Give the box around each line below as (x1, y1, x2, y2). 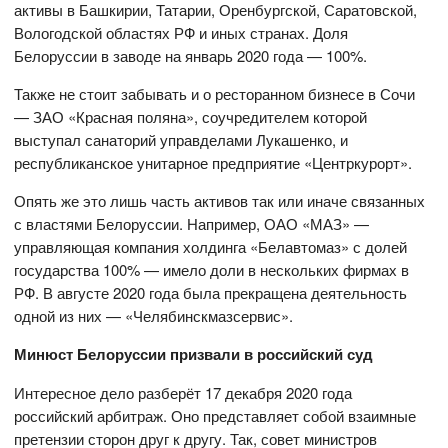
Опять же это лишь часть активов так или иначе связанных (14, 190, 426, 212)
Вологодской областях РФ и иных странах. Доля (14, 22, 349, 44)
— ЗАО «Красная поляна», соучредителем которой (14, 106, 368, 128)
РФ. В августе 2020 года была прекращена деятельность (14, 282, 408, 304)
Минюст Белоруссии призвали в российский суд (14, 343, 374, 366)
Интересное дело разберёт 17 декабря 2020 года (14, 382, 353, 404)
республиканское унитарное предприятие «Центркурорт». (14, 152, 413, 174)
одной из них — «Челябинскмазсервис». (14, 305, 294, 327)
